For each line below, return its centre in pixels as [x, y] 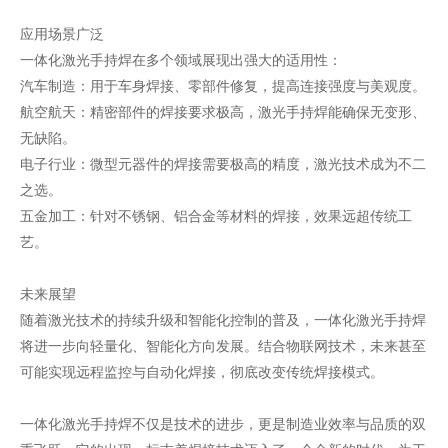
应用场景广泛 [61, 33]
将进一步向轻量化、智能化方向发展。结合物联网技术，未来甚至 [222, 345]
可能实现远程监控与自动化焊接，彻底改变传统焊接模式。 [201, 371]
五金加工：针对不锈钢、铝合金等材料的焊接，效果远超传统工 [215, 215]
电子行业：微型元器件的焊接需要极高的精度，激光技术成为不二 [222, 163]
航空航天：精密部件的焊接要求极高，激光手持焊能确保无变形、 [222, 111]
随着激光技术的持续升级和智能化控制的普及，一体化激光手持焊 [222, 319]
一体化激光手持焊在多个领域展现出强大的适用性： [180, 59]
